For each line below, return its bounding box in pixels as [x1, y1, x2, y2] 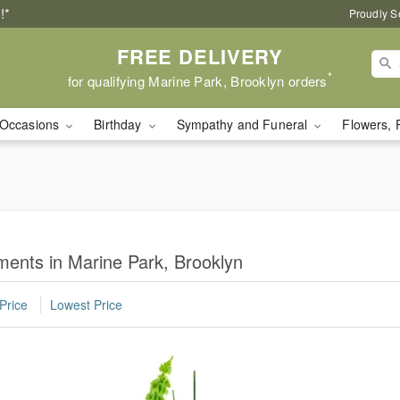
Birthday [94, 115, 146, 133]
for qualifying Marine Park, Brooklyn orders [67, 71, 328, 90]
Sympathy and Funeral [176, 115, 312, 133]
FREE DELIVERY [116, 41, 284, 71]
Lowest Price [50, 296, 122, 314]
